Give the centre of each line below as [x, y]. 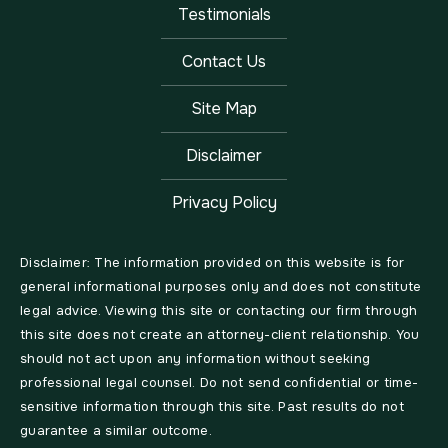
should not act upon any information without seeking [195, 358]
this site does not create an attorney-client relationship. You [220, 334]
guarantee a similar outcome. [116, 430]
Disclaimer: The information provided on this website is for [212, 262]
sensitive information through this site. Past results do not [212, 406]
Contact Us [224, 61]
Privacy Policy [224, 202]
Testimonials [224, 14]
